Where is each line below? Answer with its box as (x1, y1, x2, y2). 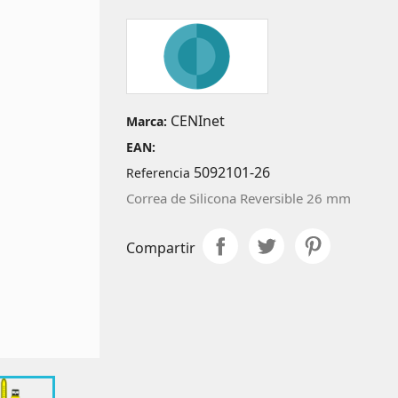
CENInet (166, 110, 225, 131)
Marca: (125, 112, 167, 130)
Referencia (125, 163, 190, 181)
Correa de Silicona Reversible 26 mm (125, 188, 351, 207)
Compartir (125, 237, 195, 258)
